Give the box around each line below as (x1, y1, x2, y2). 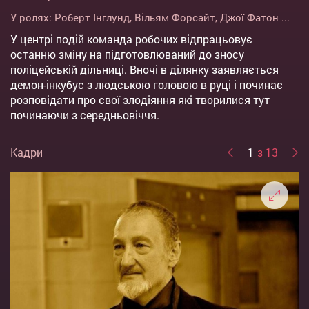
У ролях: (10, 10, 54, 25)
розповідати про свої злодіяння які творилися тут (10, 92, 270, 108)
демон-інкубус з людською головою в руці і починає (10, 77, 283, 92)
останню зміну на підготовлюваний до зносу (10, 47, 244, 62)
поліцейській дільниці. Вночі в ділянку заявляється (10, 62, 279, 77)
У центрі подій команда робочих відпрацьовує (10, 32, 252, 47)
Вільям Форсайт (134, 10, 215, 25)
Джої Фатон (220, 10, 279, 25)
